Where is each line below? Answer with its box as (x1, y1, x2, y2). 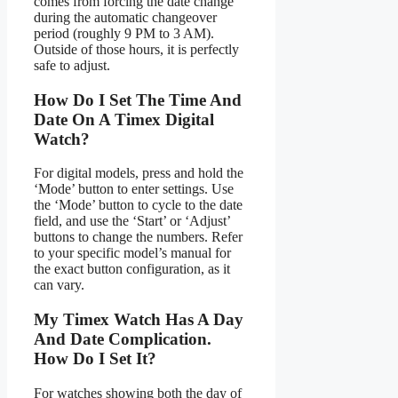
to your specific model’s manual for (34, 245, 231, 261)
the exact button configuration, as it (34, 261, 230, 277)
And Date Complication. (34, 329, 211, 348)
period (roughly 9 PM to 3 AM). (34, 25, 214, 41)
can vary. (34, 277, 84, 293)
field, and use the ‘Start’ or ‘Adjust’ (34, 213, 230, 229)
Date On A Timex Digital (34, 109, 214, 129)
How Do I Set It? (34, 348, 156, 368)
